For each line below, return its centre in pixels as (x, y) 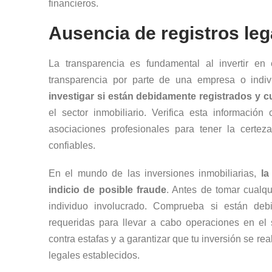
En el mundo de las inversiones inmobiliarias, (155, 173)
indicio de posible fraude (107, 189)
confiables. (72, 145)
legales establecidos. (94, 255)
